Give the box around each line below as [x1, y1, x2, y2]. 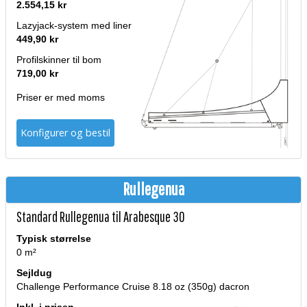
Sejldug [16, 268, 52, 279]
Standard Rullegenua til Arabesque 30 [16, 208, 185, 225]
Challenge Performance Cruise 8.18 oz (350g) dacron [16, 282, 249, 293]
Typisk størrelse [16, 234, 91, 245]
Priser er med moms [16, 93, 105, 103]
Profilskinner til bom [16, 55, 101, 66]
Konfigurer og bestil [21, 126, 110, 140]
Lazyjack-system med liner [16, 21, 132, 32]
